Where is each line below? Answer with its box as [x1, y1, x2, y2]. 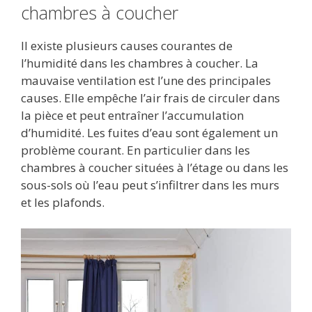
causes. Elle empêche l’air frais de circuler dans [21, 89, 280, 106]
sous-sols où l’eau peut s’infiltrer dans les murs [21, 176, 279, 193]
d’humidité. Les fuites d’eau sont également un [21, 124, 278, 141]
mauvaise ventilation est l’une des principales [21, 72, 271, 88]
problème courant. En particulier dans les [21, 141, 250, 158]
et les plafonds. [21, 194, 104, 210]
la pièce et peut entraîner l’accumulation [21, 107, 244, 123]
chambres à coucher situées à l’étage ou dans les [21, 159, 288, 175]
